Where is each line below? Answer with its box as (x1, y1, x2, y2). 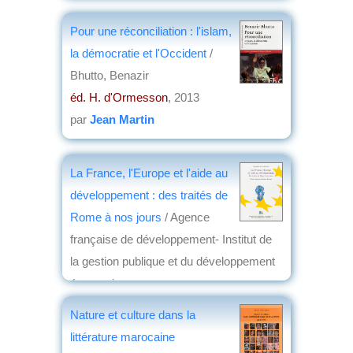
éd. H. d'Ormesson (70, 90, 168, 104)
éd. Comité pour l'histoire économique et (70, 298, 276, 312)
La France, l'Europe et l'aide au (70, 165, 228, 180)
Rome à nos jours (70, 210, 162, 224)
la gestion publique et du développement (70, 254, 275, 268)
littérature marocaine (70, 329, 175, 344)
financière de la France (70, 320, 187, 334)
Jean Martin (90, 112, 154, 126)
